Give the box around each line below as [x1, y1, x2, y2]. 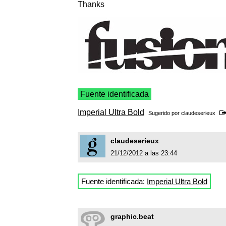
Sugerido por [148, 110, 181, 117]
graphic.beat [110, 212, 154, 221]
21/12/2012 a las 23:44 [110, 149, 177, 157]
